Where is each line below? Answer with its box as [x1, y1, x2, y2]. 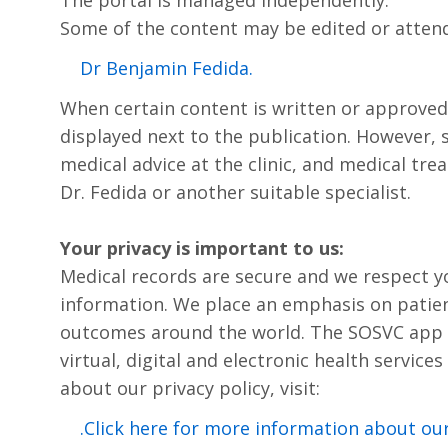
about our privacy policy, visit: [60, 375, 320, 400]
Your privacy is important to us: [60, 235, 344, 260]
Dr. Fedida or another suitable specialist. [60, 179, 411, 204]
